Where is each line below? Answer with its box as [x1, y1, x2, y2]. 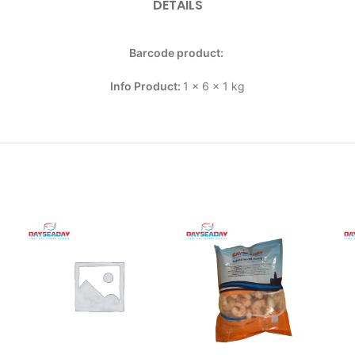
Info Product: [110, 79, 183, 93]
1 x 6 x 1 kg [183, 79, 245, 93]
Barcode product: [129, 46, 226, 59]
